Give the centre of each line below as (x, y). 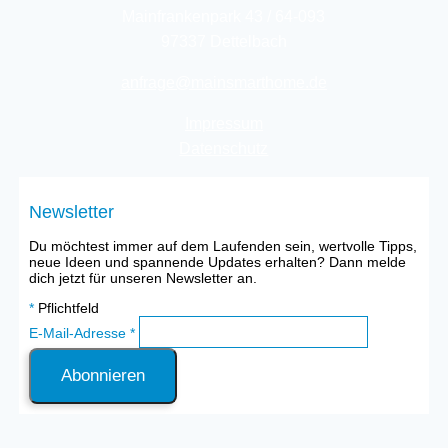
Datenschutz (224, 149)
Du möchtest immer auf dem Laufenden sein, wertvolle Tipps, (222, 246)
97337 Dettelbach (223, 42)
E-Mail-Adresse (79, 333)
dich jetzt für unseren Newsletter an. (142, 278)
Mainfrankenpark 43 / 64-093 (224, 17)
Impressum (223, 124)
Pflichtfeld (66, 308)
